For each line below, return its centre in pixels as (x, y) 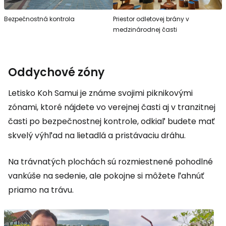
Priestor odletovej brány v (151, 19)
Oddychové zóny (56, 72)
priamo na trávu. (41, 190)
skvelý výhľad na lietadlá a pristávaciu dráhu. (97, 135)
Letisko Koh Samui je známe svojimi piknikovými (100, 93)
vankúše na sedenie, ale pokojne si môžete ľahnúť (106, 176)
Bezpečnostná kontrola (39, 19)
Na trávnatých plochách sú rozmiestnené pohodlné (110, 161)
